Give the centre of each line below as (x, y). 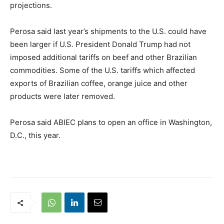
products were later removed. (62, 96)
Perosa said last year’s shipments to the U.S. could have (108, 31)
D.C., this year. (35, 135)
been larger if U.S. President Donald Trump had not (100, 44)
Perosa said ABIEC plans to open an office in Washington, (111, 122)
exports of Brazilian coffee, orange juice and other (99, 83)
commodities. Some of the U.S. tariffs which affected (102, 70)
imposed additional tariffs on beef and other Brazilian (103, 57)
